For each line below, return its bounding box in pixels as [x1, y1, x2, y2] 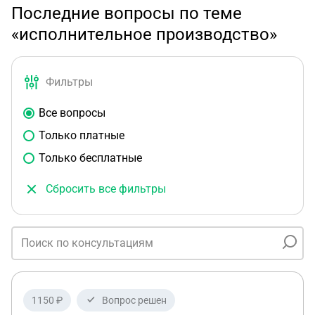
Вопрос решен [102, 295, 167, 306]
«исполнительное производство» [11, 25, 277, 44]
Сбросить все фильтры [46, 182, 166, 195]
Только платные [39, 129, 124, 142]
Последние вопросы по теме [11, 4, 242, 23]
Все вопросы [39, 106, 105, 120]
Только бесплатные [39, 151, 142, 165]
